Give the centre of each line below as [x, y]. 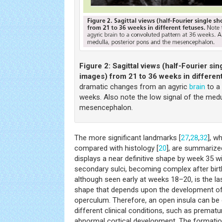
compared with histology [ [116, 148]
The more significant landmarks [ [128, 138]
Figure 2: [95, 66]
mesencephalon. [106, 107]
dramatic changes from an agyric [134, 86]
